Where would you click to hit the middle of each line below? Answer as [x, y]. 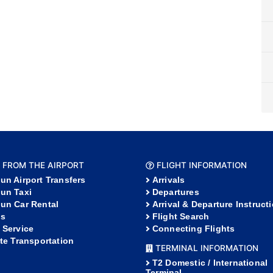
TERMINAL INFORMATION [205, 248]
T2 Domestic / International [210, 263]
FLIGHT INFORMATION [200, 165]
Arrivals [168, 180]
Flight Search [181, 217]
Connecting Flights [193, 229]
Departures [175, 192]
